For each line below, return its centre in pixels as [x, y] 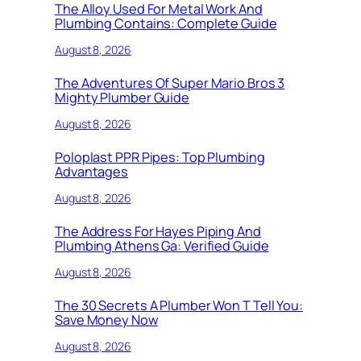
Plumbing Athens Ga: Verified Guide [162, 246]
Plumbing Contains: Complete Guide [166, 24]
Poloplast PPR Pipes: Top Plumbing [160, 158]
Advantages [92, 172]
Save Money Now [106, 320]
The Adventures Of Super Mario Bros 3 [170, 83]
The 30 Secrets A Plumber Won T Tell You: [179, 306]
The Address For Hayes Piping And [158, 232]
